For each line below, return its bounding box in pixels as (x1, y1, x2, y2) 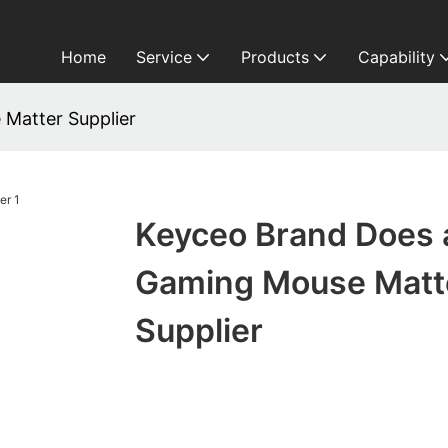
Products (240, 47, 309, 67)
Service (135, 47, 192, 67)
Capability (357, 47, 435, 67)
